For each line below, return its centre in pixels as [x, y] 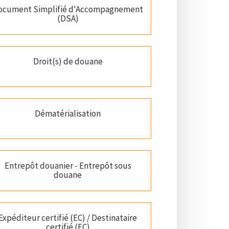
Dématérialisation [68, 114]
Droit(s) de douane [68, 62]
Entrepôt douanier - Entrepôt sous [68, 166]
